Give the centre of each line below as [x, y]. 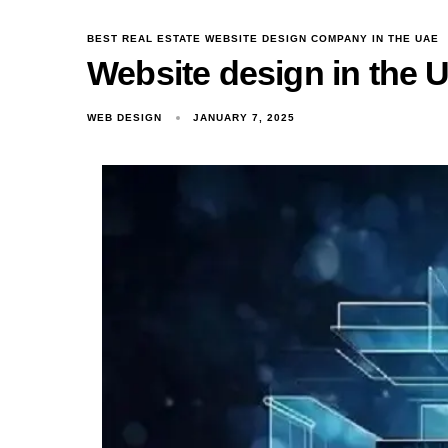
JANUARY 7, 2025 [244, 117]
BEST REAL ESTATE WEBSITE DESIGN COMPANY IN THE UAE [263, 38]
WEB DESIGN [124, 117]
